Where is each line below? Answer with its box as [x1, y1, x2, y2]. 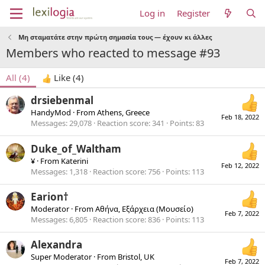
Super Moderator [31, 251, 92, 263]
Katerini [61, 155, 88, 166]
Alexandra [31, 238, 82, 252]
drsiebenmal [31, 93, 93, 108]
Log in [140, 7, 166, 19]
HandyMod [31, 107, 71, 118]
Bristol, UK [118, 251, 154, 263]
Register [177, 7, 211, 19]
